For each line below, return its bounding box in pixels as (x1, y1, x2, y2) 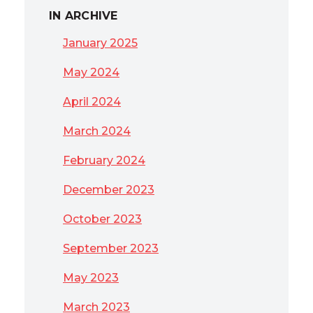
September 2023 (63, 242, 159, 255)
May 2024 (63, 66, 119, 79)
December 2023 (63, 183, 154, 196)
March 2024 (63, 124, 131, 138)
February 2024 (63, 154, 145, 167)
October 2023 (63, 212, 142, 226)
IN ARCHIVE (49, 9, 118, 22)
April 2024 (63, 95, 121, 108)
